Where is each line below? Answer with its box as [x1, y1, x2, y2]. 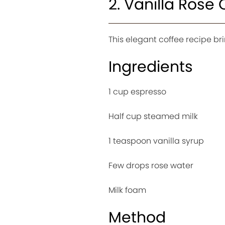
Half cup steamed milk [108, 110, 198, 122]
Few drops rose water [108, 159, 193, 171]
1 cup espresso [108, 85, 166, 97]
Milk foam [108, 184, 146, 196]
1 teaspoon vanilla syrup [108, 135, 204, 147]
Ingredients [108, 56, 193, 77]
